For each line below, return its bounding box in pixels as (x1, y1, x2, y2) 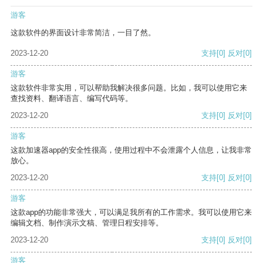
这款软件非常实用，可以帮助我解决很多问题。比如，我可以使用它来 (11, 83, 247, 93)
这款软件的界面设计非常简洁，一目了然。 (11, 28, 156, 38)
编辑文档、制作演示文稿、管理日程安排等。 (11, 218, 163, 228)
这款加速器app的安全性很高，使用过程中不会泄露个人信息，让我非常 (11, 146, 252, 155)
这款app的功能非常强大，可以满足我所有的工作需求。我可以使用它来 (11, 208, 252, 217)
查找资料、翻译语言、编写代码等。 (11, 94, 133, 103)
